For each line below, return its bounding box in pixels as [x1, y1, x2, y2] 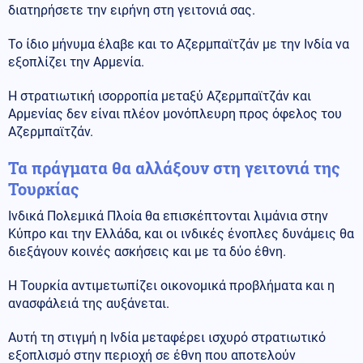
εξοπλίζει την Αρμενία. [8, 53, 144, 70]
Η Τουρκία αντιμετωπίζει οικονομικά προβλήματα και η [8, 277, 335, 293]
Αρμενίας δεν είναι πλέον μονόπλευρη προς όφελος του [8, 105, 342, 122]
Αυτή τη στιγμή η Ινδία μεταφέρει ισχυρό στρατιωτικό [8, 329, 326, 345]
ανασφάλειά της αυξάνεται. [8, 295, 169, 311]
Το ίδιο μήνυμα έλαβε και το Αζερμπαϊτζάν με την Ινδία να [8, 36, 349, 52]
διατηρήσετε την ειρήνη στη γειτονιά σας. [8, 2, 255, 18]
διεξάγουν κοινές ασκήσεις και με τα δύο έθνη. [8, 243, 286, 259]
